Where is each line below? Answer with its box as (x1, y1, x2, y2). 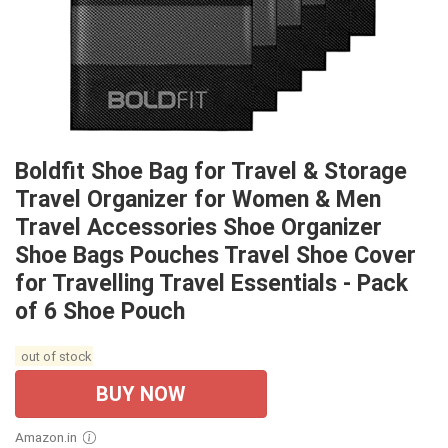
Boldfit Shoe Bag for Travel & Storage (15, 158, 407, 186)
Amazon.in (24, 429, 77, 446)
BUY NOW (96, 382, 186, 407)
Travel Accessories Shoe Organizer (15, 214, 382, 242)
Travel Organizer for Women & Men (15, 186, 381, 214)
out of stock (17, 348, 91, 364)
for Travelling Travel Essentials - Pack (15, 270, 408, 298)
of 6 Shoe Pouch (15, 298, 185, 326)
